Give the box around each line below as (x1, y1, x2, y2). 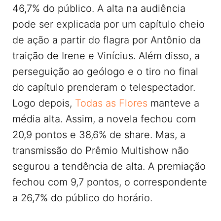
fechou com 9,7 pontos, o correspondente (12, 176, 207, 188)
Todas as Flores (75, 97, 147, 110)
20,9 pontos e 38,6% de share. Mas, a (12, 129, 185, 141)
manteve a (147, 97, 199, 110)
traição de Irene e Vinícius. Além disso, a (12, 50, 200, 62)
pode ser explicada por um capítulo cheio (12, 18, 205, 31)
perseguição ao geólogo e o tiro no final (12, 66, 198, 78)
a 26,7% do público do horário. (12, 192, 152, 204)
